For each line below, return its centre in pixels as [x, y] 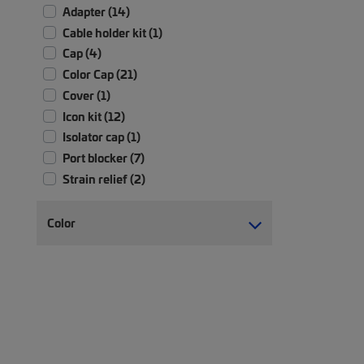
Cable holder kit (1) [113, 32]
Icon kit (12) [94, 116]
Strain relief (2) [104, 178]
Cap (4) [82, 53]
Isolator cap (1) [102, 137]
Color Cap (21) [100, 74]
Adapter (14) [96, 11]
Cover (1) [87, 95]
